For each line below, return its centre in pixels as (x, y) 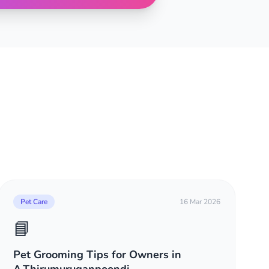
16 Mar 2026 (200, 202)
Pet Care (34, 202)
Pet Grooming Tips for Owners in (98, 255)
